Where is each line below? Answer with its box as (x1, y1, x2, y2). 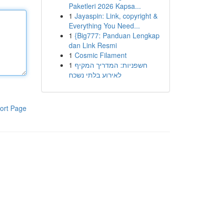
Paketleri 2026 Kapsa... (68, 1, 141, 11)
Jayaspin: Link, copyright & (74, 11, 158, 21)
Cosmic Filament (74, 50, 127, 60)
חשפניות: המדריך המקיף (74, 60, 147, 70)
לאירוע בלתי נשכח (68, 70, 121, 80)
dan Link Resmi (68, 40, 117, 50)
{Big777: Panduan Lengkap (74, 30, 160, 40)
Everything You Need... (68, 21, 140, 30)
